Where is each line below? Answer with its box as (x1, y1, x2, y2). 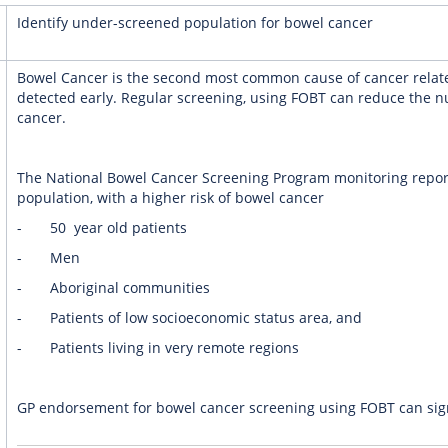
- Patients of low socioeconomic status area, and (16, 308, 362, 327)
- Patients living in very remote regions (16, 338, 299, 357)
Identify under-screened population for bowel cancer (16, 13, 373, 32)
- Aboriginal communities (16, 278, 210, 297)
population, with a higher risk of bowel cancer (16, 188, 324, 207)
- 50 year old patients (16, 218, 187, 237)
